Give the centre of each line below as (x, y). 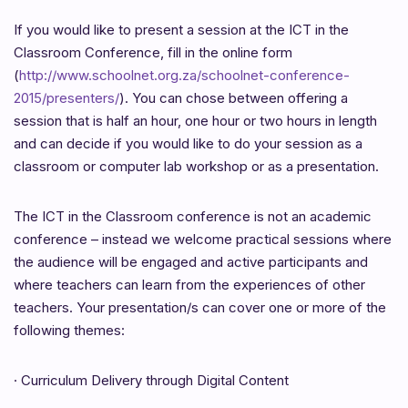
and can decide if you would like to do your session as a (188, 143)
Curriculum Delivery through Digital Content (155, 380)
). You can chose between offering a (234, 97)
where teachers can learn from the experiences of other (189, 284)
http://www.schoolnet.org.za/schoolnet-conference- (184, 75)
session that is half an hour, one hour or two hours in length (195, 120)
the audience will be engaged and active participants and (191, 261)
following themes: (69, 330)
